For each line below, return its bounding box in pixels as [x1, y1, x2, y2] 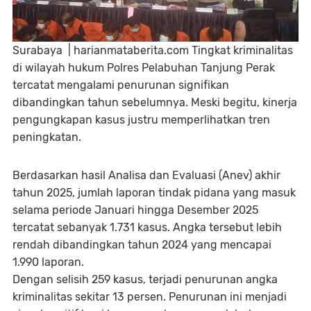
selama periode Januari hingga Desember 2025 [12, 203, 258, 217]
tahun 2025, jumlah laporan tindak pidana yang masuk [12, 185, 296, 199]
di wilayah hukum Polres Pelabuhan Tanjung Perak [12, 60, 275, 74]
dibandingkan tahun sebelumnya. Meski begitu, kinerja [12, 95, 297, 109]
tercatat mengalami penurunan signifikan [12, 78, 229, 92]
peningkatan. [12, 130, 81, 144]
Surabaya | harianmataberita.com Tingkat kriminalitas [12, 43, 293, 57]
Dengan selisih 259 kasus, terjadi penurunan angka [12, 272, 278, 286]
